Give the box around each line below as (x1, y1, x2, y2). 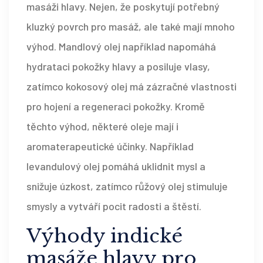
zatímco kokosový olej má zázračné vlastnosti (26, 80, 237, 93)
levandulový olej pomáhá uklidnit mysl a (26, 160, 205, 173)
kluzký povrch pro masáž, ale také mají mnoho (26, 20, 235, 33)
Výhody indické (26, 224, 183, 248)
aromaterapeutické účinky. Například (26, 140, 194, 153)
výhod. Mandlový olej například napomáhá (26, 40, 216, 53)
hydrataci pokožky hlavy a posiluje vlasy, (26, 60, 210, 73)
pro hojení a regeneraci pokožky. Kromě (26, 100, 205, 113)
